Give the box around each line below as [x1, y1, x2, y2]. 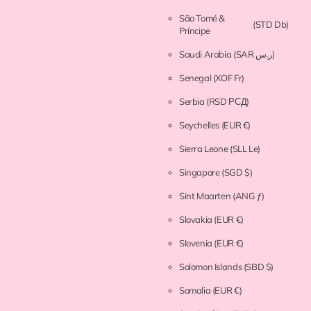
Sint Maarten [178, 190, 233, 202]
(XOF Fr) [212, 72, 244, 84]
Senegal [178, 72, 213, 84]
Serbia [178, 96, 207, 108]
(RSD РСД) [206, 96, 249, 108]
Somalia [178, 285, 212, 296]
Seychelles [178, 119, 221, 131]
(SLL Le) [229, 143, 260, 155]
